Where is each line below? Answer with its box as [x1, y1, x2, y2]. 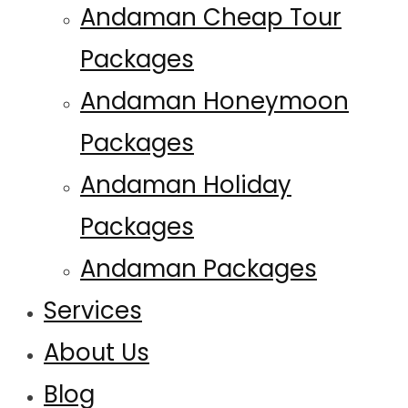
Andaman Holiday [80, 168, 291, 201]
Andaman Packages [80, 252, 317, 285]
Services [44, 294, 142, 327]
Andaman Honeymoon [80, 85, 349, 117]
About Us [44, 336, 149, 369]
